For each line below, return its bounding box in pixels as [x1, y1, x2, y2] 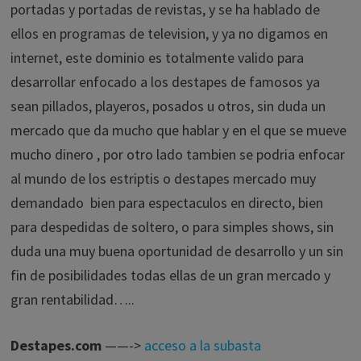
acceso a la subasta [143, 336, 261, 355]
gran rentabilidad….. [10, 290, 135, 309]
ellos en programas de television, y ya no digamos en [10, 24, 328, 43]
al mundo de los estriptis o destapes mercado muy [10, 169, 316, 188]
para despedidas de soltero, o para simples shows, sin [10, 218, 334, 236]
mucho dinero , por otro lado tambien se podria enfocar [10, 145, 345, 164]
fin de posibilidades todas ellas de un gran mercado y [10, 266, 330, 284]
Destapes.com [10, 336, 102, 355]
